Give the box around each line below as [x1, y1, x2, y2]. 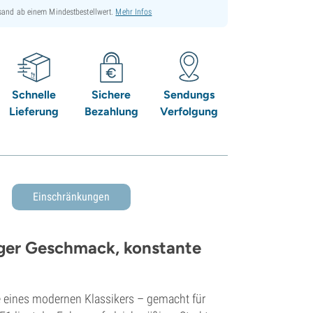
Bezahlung [84, 104, 138, 118]
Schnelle [11, 87, 56, 101]
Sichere [92, 87, 131, 101]
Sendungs [163, 87, 214, 101]
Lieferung [8, 104, 59, 118]
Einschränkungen [33, 189, 110, 203]
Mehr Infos [115, 6, 152, 17]
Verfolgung [159, 104, 218, 118]
